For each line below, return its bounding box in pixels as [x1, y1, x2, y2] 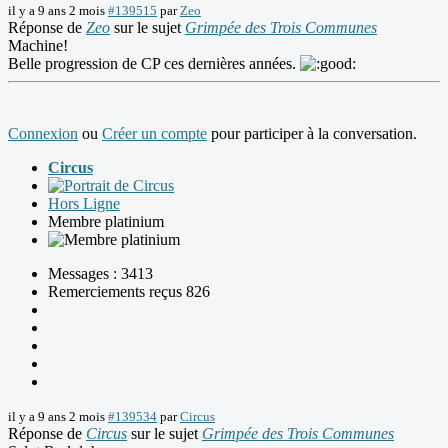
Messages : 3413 [48, 265, 153, 283]
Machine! [8, 37, 68, 55]
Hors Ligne [48, 195, 120, 213]
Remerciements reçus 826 [48, 283, 210, 301]
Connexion [8, 125, 78, 143]
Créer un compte [102, 125, 207, 143]
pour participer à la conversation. [207, 125, 417, 143]
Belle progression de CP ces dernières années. [8, 55, 300, 73]
